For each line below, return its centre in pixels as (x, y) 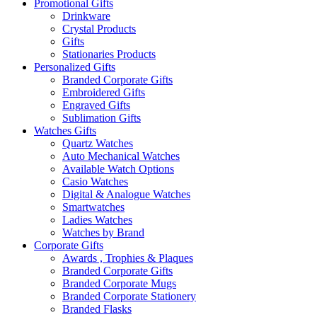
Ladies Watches (97, 220)
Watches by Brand (103, 233)
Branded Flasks (97, 309)
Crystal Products (99, 29)
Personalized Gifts (75, 67)
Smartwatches (93, 207)
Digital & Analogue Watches (126, 195)
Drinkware (86, 16)
